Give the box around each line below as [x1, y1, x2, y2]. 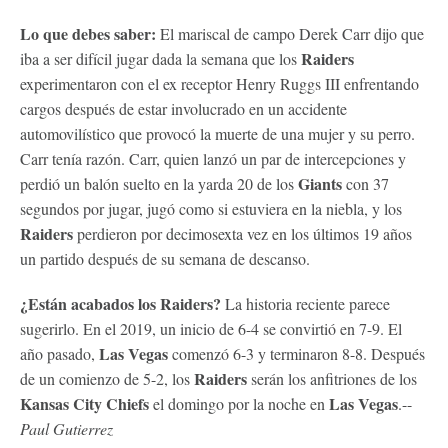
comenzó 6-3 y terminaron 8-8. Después [168, 342, 425, 364]
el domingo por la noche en [149, 392, 329, 414]
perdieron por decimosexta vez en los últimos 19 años [73, 222, 412, 244]
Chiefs [106, 391, 149, 415]
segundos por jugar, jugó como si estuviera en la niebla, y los [20, 197, 402, 219]
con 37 [342, 172, 389, 194]
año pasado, [20, 342, 99, 364]
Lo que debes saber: [20, 21, 156, 45]
